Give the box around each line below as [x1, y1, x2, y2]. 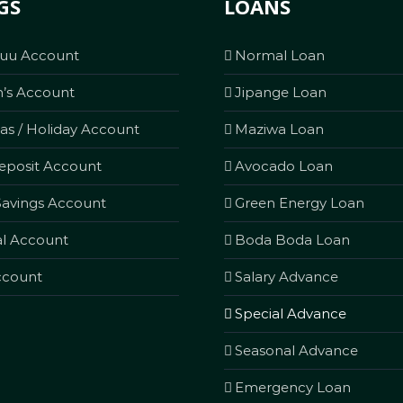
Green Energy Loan [235, 193, 364, 211]
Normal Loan [235, 46, 325, 64]
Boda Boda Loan [235, 230, 350, 248]
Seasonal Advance [235, 341, 358, 359]
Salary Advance [235, 267, 338, 285]
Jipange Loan [235, 83, 327, 101]
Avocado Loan [235, 157, 333, 175]
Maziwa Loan [235, 120, 324, 138]
